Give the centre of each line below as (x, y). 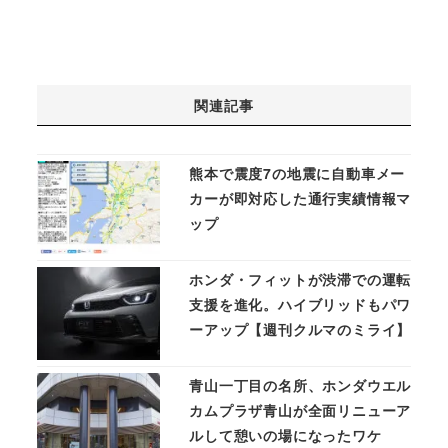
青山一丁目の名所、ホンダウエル (300, 384)
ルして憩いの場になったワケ (285, 434)
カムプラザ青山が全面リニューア (300, 409)
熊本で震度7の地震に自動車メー (297, 173)
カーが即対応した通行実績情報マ (300, 198)
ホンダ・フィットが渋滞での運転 (300, 279)
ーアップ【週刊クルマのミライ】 (300, 329)
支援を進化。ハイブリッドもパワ (300, 304)
